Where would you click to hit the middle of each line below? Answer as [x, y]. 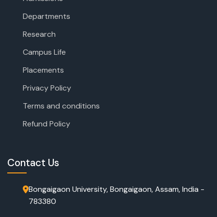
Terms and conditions [61, 106]
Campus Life [44, 52]
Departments [46, 16]
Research [39, 34]
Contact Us [33, 162]
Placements [43, 70]
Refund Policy [46, 124]
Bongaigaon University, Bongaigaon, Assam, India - [116, 189]
